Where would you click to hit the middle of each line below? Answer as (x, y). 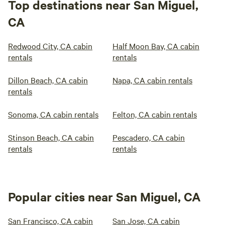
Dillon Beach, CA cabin (48, 80)
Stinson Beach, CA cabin (51, 137)
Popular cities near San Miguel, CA (104, 196)
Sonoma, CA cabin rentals (53, 114)
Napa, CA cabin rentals (152, 80)
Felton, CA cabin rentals (155, 114)
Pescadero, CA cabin (149, 137)
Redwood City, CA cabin (50, 46)
